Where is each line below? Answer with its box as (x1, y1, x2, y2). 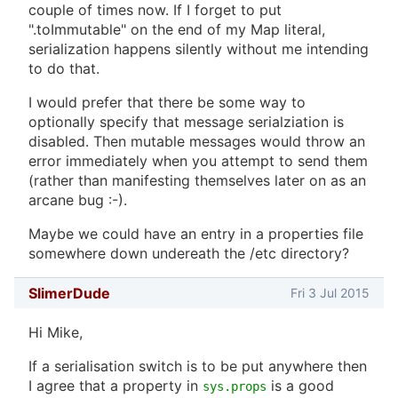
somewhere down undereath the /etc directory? (28, 243, 349, 262)
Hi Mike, (28, 323, 83, 342)
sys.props (203, 379, 267, 394)
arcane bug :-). (28, 190, 127, 209)
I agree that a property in (28, 377, 203, 395)
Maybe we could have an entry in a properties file (28, 224, 363, 243)
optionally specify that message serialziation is (28, 112, 344, 131)
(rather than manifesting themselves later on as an (28, 171, 366, 189)
